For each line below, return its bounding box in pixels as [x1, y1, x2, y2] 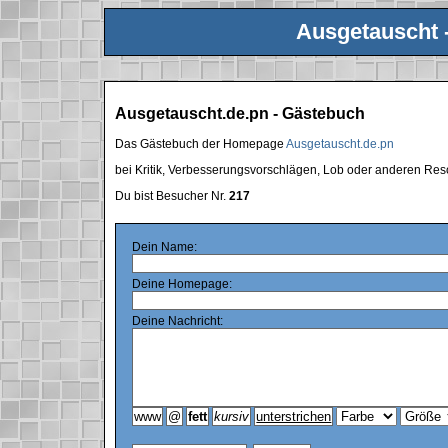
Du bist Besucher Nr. [115, 188, 230, 203]
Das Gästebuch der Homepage [115, 136, 287, 151]
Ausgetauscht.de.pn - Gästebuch [115, 105, 366, 123]
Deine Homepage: [132, 276, 233, 291]
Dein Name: [132, 239, 198, 254]
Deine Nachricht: [132, 313, 224, 328]
